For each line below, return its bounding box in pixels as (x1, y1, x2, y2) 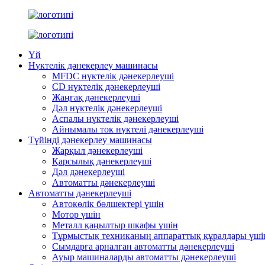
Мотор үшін (52, 209, 101, 219)
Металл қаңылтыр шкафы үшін (52, 220, 178, 230)
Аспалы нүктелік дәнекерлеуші (52, 114, 179, 124)
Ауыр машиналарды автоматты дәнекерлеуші (52, 252, 236, 262)
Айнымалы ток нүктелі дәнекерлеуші (52, 124, 203, 134)
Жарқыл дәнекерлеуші (52, 146, 143, 156)
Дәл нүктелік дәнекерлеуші (52, 103, 162, 113)
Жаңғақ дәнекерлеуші (52, 92, 140, 102)
